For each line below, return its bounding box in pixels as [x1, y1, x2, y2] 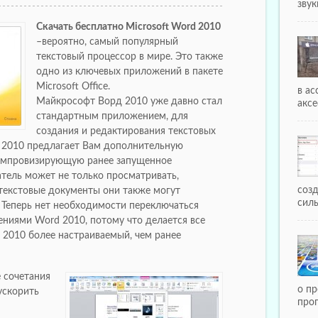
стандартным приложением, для [36, 111, 188, 121]
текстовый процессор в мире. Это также [36, 51, 223, 62]
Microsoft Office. [36, 81, 110, 92]
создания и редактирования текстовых [36, 126, 216, 136]
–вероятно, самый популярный [36, 36, 178, 47]
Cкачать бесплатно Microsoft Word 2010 [36, 21, 221, 32]
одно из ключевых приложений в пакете [36, 66, 223, 77]
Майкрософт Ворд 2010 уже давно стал [36, 96, 222, 106]
